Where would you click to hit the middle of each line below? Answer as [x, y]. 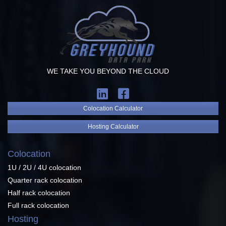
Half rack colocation [39, 193]
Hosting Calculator [113, 126]
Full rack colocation [38, 206]
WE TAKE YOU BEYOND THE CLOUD [108, 71]
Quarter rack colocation [45, 180]
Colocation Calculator [113, 108]
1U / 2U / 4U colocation [44, 168]
